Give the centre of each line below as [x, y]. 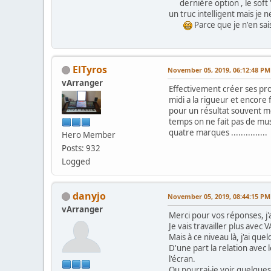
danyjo [89, 196]
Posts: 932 [81, 148]
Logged [76, 161]
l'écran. [182, 259]
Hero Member [89, 135]
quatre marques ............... [218, 132]
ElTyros [90, 69]
